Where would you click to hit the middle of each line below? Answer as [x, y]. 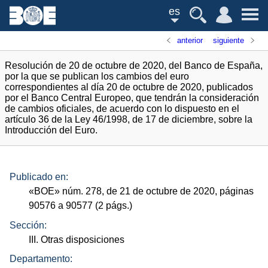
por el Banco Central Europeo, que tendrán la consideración [132, 98]
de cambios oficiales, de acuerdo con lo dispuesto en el [122, 109]
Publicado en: [39, 177]
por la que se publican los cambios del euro [97, 76]
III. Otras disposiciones [77, 239]
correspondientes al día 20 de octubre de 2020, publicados [129, 87]
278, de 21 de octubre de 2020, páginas [169, 191]
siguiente [228, 40]
